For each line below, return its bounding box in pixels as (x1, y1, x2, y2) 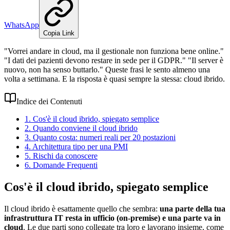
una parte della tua (160, 204, 225, 213)
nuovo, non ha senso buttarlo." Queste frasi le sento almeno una (4, 65, 210, 74)
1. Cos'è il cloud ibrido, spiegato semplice (25, 114, 159, 123)
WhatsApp (4, 20, 39, 29)
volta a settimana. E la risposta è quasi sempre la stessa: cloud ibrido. (4, 74, 225, 83)
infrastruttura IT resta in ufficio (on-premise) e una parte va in (4, 213, 221, 222)
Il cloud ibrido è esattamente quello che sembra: (4, 204, 160, 213)
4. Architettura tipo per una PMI (25, 142, 128, 151)
